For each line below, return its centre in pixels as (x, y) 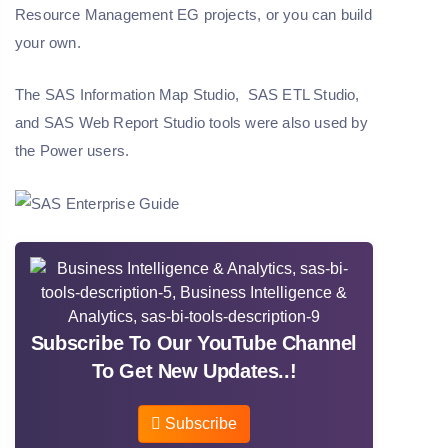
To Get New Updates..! (194, 371)
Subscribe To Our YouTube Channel (194, 343)
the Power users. (72, 151)
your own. (48, 43)
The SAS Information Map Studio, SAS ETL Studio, (187, 95)
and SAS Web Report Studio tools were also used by (191, 123)
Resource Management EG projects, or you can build (193, 15)
